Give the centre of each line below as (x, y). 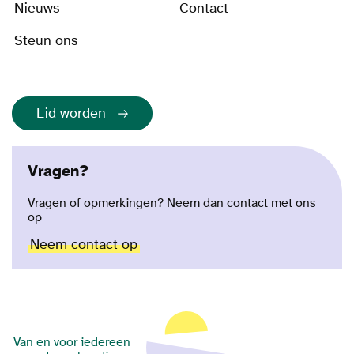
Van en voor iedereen (72, 343)
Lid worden (71, 114)
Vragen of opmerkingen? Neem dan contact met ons (172, 203)
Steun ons (46, 41)
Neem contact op (84, 245)
